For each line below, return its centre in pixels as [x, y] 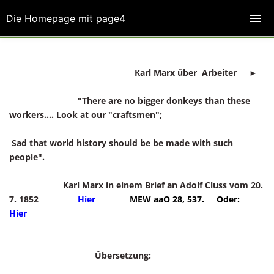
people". [27, 157]
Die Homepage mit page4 [66, 18]
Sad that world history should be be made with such [121, 143]
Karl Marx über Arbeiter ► [191, 72]
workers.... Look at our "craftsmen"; [86, 115]
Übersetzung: [80, 255]
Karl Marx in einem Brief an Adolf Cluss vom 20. [136, 185]
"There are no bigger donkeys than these [130, 101]
